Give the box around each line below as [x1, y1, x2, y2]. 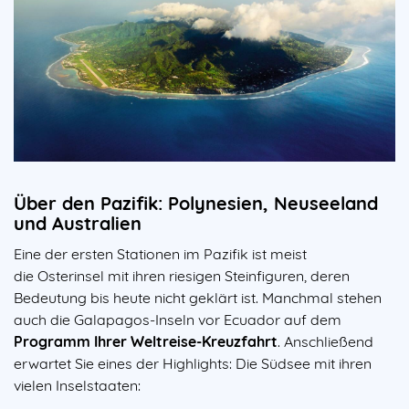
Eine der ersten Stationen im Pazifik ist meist [14, 244, 307, 263]
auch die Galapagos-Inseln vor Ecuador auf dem [14, 309, 341, 329]
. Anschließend [278, 331, 373, 351]
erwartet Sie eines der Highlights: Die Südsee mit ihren [14, 353, 372, 372]
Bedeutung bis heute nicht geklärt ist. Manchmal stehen [14, 288, 382, 307]
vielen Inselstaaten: [14, 375, 144, 394]
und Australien [14, 211, 142, 235]
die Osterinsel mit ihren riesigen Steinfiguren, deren [14, 266, 350, 285]
